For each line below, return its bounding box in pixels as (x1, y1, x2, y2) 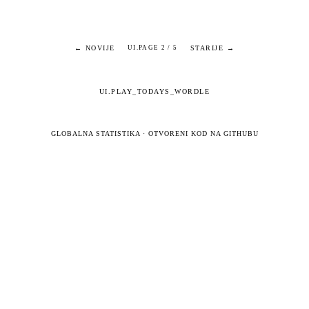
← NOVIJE (74, 43, 115, 52)
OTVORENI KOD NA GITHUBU (148, 129, 259, 137)
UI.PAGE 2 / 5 (127, 44, 178, 52)
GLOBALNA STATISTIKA (50, 129, 140, 137)
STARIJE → (190, 43, 235, 52)
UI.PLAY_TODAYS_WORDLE (99, 87, 210, 95)
